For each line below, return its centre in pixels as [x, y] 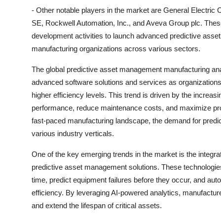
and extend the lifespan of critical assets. [97, 205]
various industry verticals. [73, 133]
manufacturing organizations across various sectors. [116, 49]
